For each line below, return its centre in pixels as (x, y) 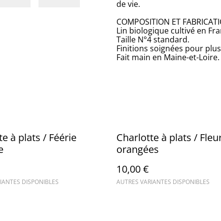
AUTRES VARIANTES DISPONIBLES (163, 182)
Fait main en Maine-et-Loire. (168, 57)
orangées (138, 149)
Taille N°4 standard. (153, 39)
